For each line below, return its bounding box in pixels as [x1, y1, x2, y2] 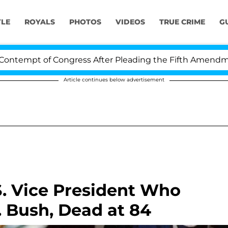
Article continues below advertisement [64, 76, 164, 83]
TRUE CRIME [159, 17, 205, 27]
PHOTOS [69, 17, 101, 27]
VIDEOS [115, 17, 145, 27]
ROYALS [24, 17, 55, 27]
